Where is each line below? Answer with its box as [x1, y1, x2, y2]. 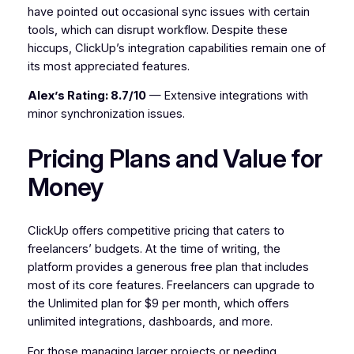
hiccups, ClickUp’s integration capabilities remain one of [27, 40, 326, 55]
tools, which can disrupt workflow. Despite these [27, 22, 288, 37]
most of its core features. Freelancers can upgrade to [27, 278, 314, 293]
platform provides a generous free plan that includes [27, 260, 309, 275]
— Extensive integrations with [145, 88, 308, 104]
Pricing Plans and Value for [27, 142, 323, 174]
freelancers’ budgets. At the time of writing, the [27, 242, 281, 257]
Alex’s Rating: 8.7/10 [27, 88, 146, 104]
